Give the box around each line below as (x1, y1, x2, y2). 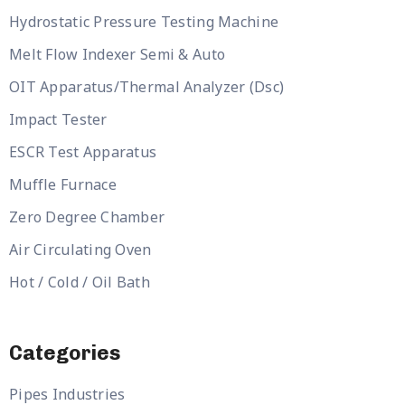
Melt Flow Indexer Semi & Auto (9, 44, 226, 64)
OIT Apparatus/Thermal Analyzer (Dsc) (9, 77, 285, 97)
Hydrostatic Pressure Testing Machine (9, 12, 279, 32)
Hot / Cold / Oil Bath (9, 272, 150, 292)
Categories (9, 341, 120, 365)
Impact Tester (9, 109, 108, 129)
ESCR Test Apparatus (9, 142, 157, 162)
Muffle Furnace (9, 174, 117, 194)
